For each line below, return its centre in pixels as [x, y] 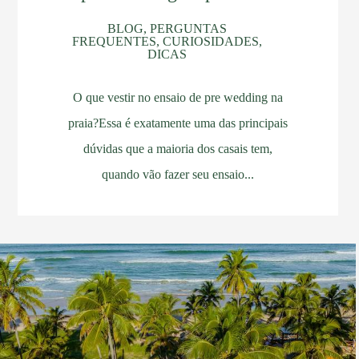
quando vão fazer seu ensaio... [177, 174]
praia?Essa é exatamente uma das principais [177, 123]
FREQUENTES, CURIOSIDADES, [167, 41]
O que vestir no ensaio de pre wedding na [177, 97]
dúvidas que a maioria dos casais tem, [177, 148]
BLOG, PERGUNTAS [167, 28]
